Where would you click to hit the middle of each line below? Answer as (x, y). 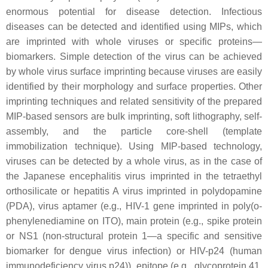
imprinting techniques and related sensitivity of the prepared (134, 101)
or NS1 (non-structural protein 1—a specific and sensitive (134, 236)
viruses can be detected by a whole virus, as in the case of (134, 161)
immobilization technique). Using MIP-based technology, (134, 146)
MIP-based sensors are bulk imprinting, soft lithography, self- (134, 116)
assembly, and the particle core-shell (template (134, 131)
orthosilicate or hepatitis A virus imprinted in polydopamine (134, 191)
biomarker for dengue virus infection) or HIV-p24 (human (134, 251)
